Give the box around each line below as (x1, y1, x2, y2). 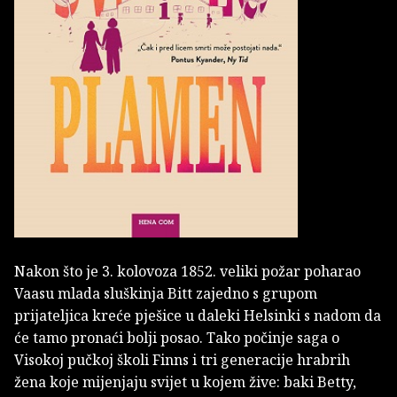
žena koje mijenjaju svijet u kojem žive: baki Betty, (14, 372, 356, 393)
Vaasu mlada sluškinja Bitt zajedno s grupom (14, 284, 317, 304)
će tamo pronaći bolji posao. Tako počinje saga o (14, 328, 339, 348)
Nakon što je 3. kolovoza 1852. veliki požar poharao (14, 261, 361, 282)
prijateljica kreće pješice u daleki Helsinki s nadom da (14, 306, 381, 326)
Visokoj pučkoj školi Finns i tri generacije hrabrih (14, 350, 350, 370)
